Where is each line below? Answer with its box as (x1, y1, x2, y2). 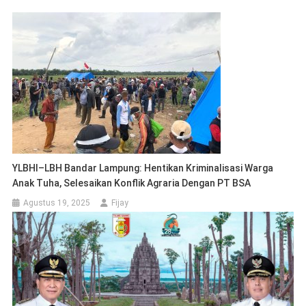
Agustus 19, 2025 (23, 198, 91, 208)
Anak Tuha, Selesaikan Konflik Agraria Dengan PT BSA (12, 178, 251, 189)
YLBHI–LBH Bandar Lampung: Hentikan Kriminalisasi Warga (12, 163, 274, 174)
